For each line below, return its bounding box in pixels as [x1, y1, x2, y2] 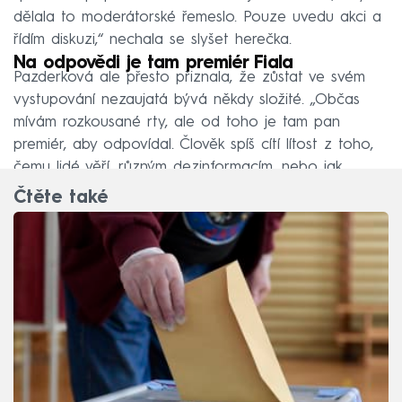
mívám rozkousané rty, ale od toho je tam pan [13, 115, 340, 131]
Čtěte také [13, 189, 108, 208]
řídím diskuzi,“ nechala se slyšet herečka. [13, 32, 292, 48]
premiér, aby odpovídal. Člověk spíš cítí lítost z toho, [13, 137, 373, 153]
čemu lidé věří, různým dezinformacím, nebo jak [13, 160, 342, 176]
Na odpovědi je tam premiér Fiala [13, 55, 293, 74]
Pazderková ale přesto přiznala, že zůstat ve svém [13, 70, 365, 86]
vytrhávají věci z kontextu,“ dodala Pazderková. [13, 182, 343, 198]
